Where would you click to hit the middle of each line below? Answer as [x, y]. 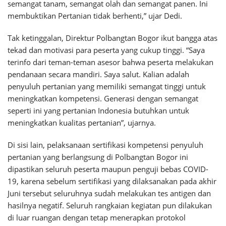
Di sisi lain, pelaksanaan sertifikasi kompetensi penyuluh [105, 145]
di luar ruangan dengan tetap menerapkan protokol [97, 217]
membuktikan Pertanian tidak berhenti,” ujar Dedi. [95, 16]
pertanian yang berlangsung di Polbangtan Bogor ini [98, 157]
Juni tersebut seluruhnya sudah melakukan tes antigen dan [109, 193]
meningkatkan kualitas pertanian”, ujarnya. [82, 123]
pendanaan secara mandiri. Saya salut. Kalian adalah [98, 74]
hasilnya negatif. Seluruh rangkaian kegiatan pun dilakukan [110, 205]
